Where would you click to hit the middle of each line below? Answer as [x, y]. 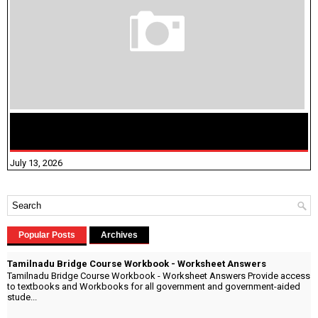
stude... [22, 297]
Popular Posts [47, 235]
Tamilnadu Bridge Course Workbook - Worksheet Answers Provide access [159, 276]
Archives [119, 235]
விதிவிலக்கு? [48, 137]
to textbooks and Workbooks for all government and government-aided [154, 287]
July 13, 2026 [36, 163]
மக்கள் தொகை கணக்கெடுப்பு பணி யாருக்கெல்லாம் [138, 125]
